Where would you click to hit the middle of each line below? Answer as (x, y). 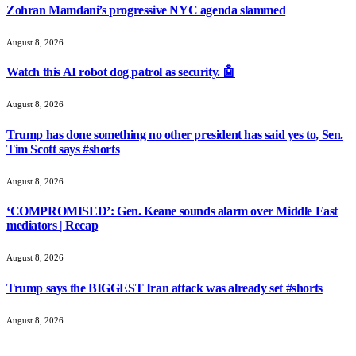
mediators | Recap (52, 226)
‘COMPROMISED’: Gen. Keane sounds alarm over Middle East (172, 211)
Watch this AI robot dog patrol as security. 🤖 (121, 72)
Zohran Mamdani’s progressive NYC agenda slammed (146, 10)
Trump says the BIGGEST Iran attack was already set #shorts (164, 288)
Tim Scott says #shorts (63, 149)
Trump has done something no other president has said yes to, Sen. (175, 134)
